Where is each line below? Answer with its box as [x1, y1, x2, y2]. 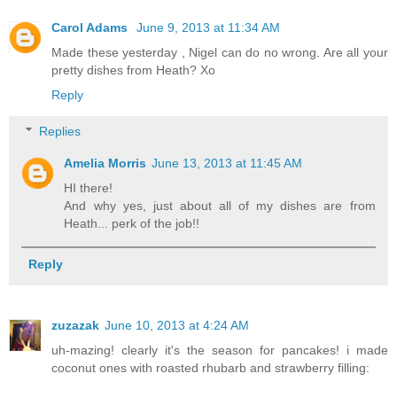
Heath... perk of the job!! [64, 216, 200, 231]
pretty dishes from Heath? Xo [51, 62, 215, 77]
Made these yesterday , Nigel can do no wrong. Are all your [51, 44, 388, 59]
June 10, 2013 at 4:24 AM [105, 318, 249, 333]
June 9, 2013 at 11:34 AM [136, 19, 280, 35]
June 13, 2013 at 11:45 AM [152, 156, 303, 171]
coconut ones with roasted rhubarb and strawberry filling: [51, 361, 370, 376]
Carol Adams [51, 19, 131, 35]
